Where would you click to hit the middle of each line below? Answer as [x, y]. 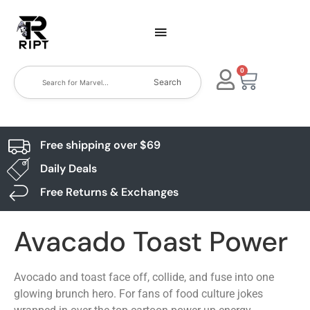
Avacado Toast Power [151, 241]
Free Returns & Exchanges [109, 192]
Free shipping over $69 [100, 145]
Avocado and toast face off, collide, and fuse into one [144, 277]
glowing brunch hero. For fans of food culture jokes [138, 294]
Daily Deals [68, 168]
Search [168, 82]
